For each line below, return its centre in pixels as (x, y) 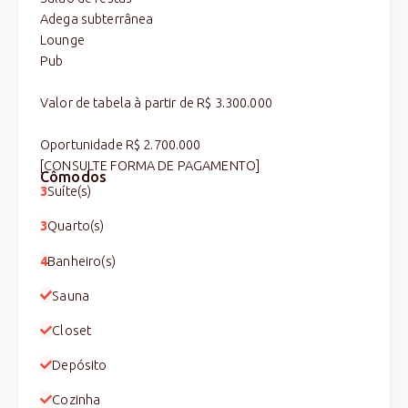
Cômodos (74, 176)
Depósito (80, 365)
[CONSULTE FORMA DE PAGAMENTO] (150, 165)
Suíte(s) (70, 191)
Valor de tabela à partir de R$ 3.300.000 (156, 102)
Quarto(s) (76, 226)
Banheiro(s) (82, 260)
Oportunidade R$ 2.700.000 (121, 144)
